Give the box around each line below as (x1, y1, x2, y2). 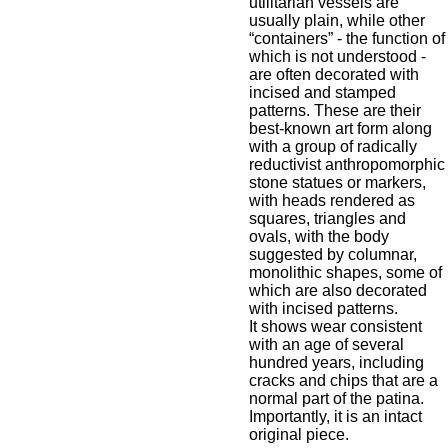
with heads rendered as (249, 192, 415, 209)
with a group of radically (249, 138, 417, 155)
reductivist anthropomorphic (249, 156, 445, 173)
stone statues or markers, (249, 174, 426, 191)
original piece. (249, 426, 349, 443)
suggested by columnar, (249, 246, 417, 263)
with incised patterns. (249, 300, 402, 317)
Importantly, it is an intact (249, 408, 422, 425)
